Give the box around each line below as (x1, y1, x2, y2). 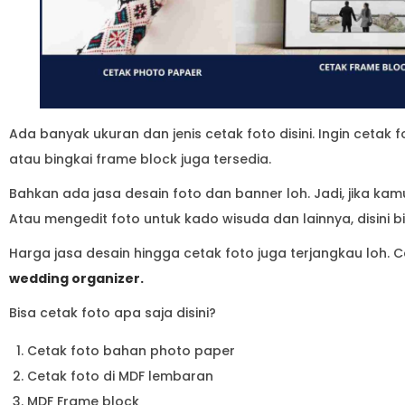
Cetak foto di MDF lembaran (27, 366, 213, 385)
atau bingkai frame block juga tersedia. (9, 149, 275, 168)
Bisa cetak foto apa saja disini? (9, 303, 220, 322)
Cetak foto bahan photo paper (27, 341, 235, 360)
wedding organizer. (9, 268, 146, 287)
